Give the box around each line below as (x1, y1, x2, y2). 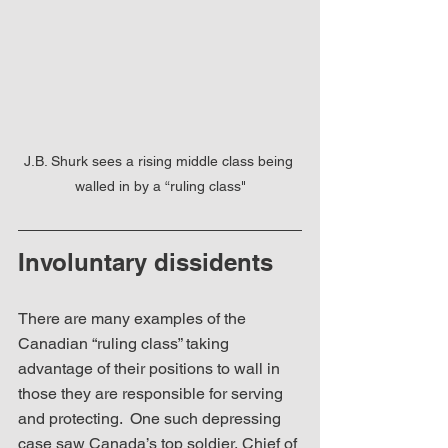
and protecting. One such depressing (18, 409, 285, 429)
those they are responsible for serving (18, 384, 287, 404)
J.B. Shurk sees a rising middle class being (23, 153, 297, 170)
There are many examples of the (18, 309, 250, 329)
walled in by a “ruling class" (74, 178, 246, 195)
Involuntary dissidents (18, 248, 273, 277)
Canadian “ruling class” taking (18, 334, 233, 354)
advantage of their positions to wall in (18, 359, 284, 379)
